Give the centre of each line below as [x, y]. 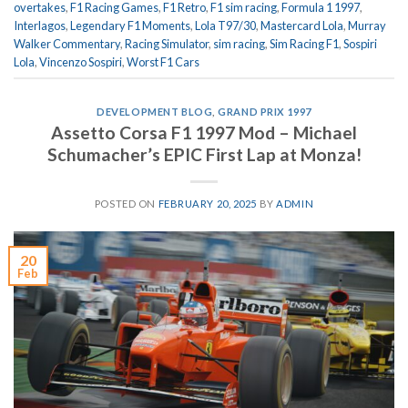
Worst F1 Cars [163, 61]
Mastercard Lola [302, 25]
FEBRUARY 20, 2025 [208, 203]
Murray [367, 25]
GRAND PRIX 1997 [265, 112]
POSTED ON [126, 203]
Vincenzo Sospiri [81, 61]
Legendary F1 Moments [130, 25]
